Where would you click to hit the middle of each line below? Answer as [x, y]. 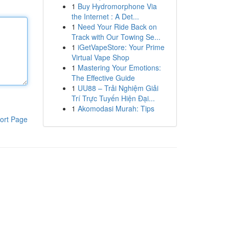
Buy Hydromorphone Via [117, 6]
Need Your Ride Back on [117, 27]
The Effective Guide [103, 78]
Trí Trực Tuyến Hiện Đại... [113, 98]
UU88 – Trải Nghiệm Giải [118, 88]
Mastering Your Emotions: [119, 67]
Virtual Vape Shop [100, 57]
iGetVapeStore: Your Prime [121, 47]
